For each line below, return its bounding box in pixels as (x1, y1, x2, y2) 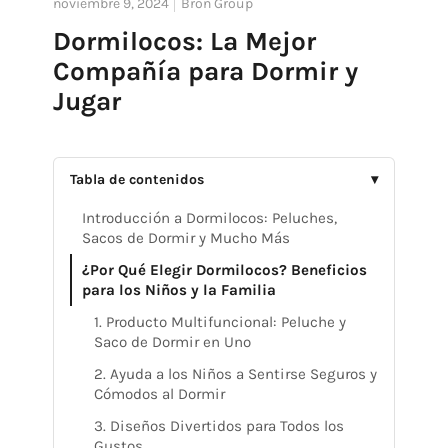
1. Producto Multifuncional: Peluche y (93, 313, 346, 332)
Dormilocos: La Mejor (52, 26, 316, 58)
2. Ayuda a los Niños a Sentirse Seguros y (93, 365, 377, 384)
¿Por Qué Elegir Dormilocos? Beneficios (81, 261, 367, 280)
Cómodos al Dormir (93, 385, 225, 404)
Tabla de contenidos (69, 171, 204, 189)
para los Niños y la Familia (81, 281, 276, 300)
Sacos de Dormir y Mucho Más (81, 229, 290, 248)
